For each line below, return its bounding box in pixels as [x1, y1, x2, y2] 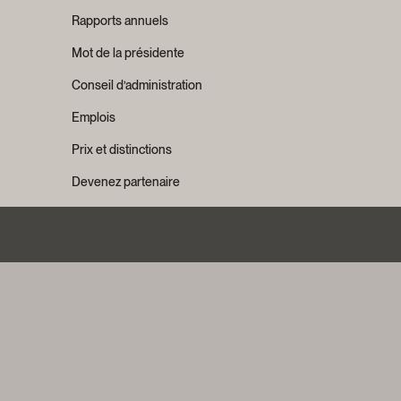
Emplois [72, 110, 115, 124]
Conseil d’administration [72, 78, 202, 92]
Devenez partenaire [72, 175, 180, 189]
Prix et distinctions [72, 142, 172, 157]
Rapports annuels [72, 13, 168, 28]
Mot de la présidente [72, 46, 184, 60]
